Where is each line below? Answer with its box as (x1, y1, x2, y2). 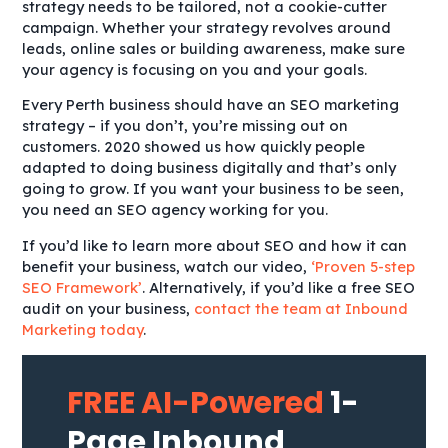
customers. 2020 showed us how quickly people (22, 137, 366, 157)
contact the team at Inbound (194, 299, 409, 318)
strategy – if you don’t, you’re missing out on (22, 116, 349, 136)
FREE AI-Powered (67, 381, 325, 424)
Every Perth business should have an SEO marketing (22, 95, 400, 115)
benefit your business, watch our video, (22, 257, 312, 276)
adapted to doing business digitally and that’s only (22, 158, 397, 178)
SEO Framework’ (22, 278, 143, 297)
